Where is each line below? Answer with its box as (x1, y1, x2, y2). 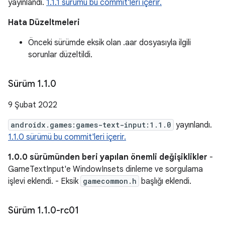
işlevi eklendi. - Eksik (8, 176, 80, 186)
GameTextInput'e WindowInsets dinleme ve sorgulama (8, 164, 203, 174)
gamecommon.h (83, 176, 137, 186)
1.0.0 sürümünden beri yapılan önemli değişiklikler (8, 152, 207, 162)
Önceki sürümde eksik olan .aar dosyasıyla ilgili (28, 38, 191, 48)
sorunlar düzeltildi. (28, 50, 92, 60)
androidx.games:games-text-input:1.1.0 (11, 120, 171, 130)
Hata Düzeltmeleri (8, 18, 80, 28)
